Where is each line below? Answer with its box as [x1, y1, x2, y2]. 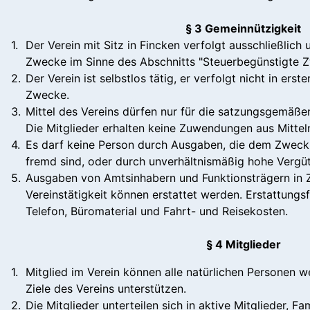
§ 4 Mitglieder [206, 237, 281, 251]
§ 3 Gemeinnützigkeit [185, 21, 301, 35]
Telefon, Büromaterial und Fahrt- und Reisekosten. [26, 203, 288, 218]
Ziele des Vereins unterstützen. [26, 281, 186, 295]
